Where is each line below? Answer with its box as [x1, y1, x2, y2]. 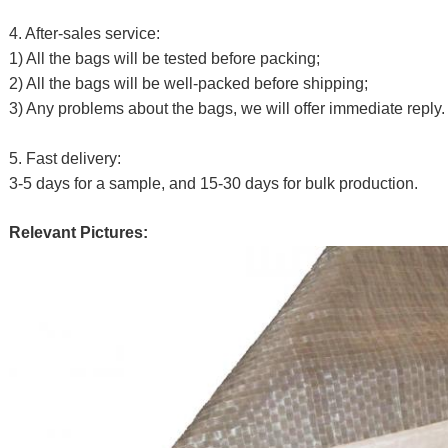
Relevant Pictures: [9, 224, 148, 241]
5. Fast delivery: [9, 150, 121, 167]
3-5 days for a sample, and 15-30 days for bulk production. [9, 175, 418, 192]
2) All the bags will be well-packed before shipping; [9, 75, 368, 92]
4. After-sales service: [9, 25, 160, 42]
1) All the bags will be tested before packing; [9, 50, 320, 67]
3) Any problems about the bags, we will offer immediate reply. [9, 100, 445, 117]
